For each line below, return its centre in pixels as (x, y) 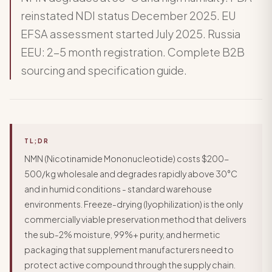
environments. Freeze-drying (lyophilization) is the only (134, 204)
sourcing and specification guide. (104, 70)
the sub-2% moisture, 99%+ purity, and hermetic (122, 234)
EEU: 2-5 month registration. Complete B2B (133, 52)
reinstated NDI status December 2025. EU (128, 15)
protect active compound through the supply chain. (130, 265)
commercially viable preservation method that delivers (135, 219)
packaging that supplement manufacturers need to (129, 250)
